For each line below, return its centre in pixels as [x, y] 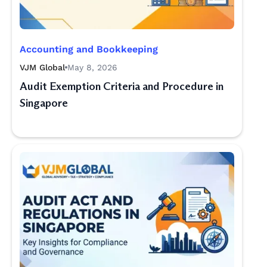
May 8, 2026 [92, 67]
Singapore [44, 103]
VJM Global [42, 67]
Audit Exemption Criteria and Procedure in [122, 86]
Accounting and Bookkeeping [89, 49]
